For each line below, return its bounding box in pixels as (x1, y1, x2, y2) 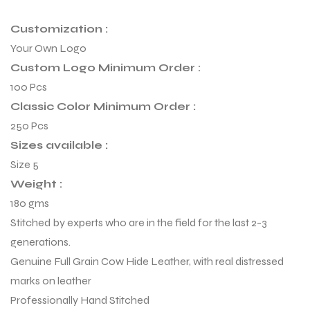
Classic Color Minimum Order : (10, 99, 196, 113)
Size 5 (10, 157, 39, 171)
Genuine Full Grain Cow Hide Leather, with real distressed (10, 254, 284, 268)
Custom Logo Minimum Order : (10, 60, 201, 74)
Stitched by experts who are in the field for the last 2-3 (10, 215, 267, 229)
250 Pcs (10, 118, 48, 132)
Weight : (10, 176, 62, 190)
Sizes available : (10, 138, 108, 152)
